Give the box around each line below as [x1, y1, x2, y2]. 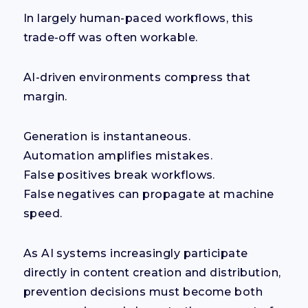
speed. [23, 206, 63, 220]
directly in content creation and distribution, [23, 265, 281, 279]
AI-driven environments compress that [23, 70, 251, 84]
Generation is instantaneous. [23, 129, 191, 143]
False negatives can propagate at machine [23, 187, 274, 201]
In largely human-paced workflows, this [23, 11, 254, 25]
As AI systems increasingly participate [23, 246, 248, 260]
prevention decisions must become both [23, 285, 263, 298]
